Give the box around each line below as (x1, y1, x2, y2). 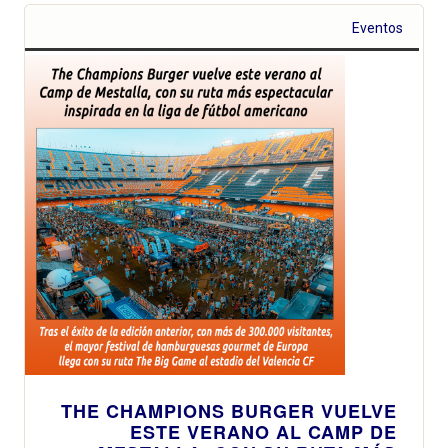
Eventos (352, 20, 404, 37)
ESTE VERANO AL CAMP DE (130, 419, 397, 446)
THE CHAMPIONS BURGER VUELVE (61, 398, 397, 425)
